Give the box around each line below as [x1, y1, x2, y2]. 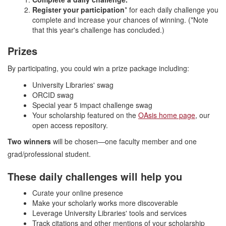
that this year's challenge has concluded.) [32, 24, 164, 35]
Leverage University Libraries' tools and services [32, 207, 187, 218]
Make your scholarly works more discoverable [32, 197, 178, 208]
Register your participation [32, 4, 125, 15]
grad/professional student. [8, 148, 91, 159]
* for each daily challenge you [125, 4, 218, 15]
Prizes [8, 43, 37, 58]
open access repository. [32, 120, 108, 130]
